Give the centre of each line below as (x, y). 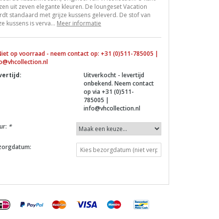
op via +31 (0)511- (109, 92)
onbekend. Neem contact (119, 83)
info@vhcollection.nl (112, 108)
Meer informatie (79, 23)
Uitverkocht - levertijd (114, 75)
